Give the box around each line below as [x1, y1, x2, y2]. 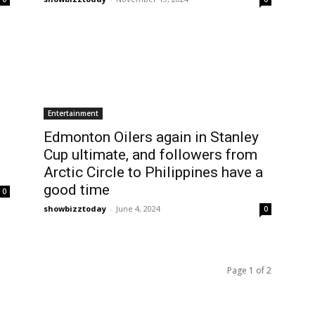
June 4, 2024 [116, 203, 160, 214]
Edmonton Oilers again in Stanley [44, 129, 259, 146]
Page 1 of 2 [227, 264, 271, 277]
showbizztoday [44, 203, 106, 214]
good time [44, 181, 110, 199]
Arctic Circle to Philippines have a [44, 164, 263, 181]
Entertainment [48, 108, 98, 119]
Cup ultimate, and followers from [44, 146, 257, 164]
